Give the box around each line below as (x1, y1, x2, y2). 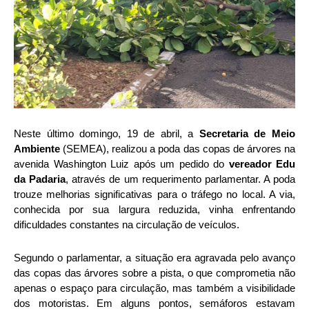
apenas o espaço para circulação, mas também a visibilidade (14, 282, 295, 295)
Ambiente (14, 143, 60, 155)
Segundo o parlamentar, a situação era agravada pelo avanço (14, 252, 295, 264)
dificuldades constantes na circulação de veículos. (14, 219, 239, 231)
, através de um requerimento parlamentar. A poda (66, 173, 295, 186)
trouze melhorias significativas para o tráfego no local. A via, (14, 188, 295, 201)
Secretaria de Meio (199, 128, 296, 140)
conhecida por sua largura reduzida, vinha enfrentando (14, 203, 295, 216)
